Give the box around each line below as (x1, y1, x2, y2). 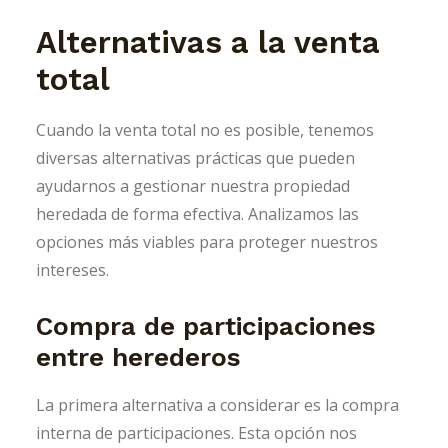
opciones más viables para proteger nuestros (36, 231, 378, 254)
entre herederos (36, 342, 241, 373)
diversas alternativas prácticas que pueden (36, 147, 355, 170)
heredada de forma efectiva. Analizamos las (36, 203, 359, 226)
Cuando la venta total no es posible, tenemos (36, 119, 374, 142)
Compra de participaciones (36, 311, 376, 342)
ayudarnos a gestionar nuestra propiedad (36, 175, 350, 198)
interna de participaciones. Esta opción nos (36, 422, 357, 445)
